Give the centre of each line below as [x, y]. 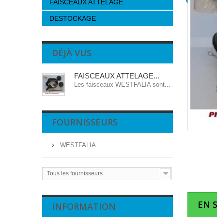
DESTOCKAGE [73, 18]
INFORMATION [84, 206]
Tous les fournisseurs [75, 173]
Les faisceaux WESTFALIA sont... [122, 85]
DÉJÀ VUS [72, 53]
